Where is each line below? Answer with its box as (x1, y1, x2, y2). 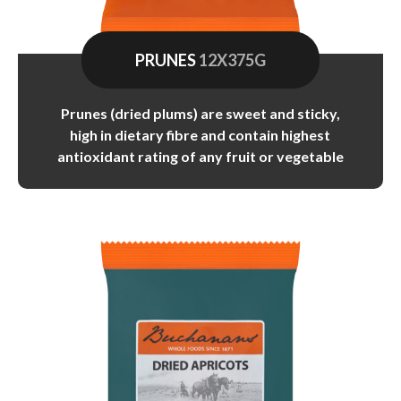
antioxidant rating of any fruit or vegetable (56, 147, 344, 165)
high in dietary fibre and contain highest (70, 125, 331, 143)
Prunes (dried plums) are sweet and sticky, (60, 104, 340, 122)
